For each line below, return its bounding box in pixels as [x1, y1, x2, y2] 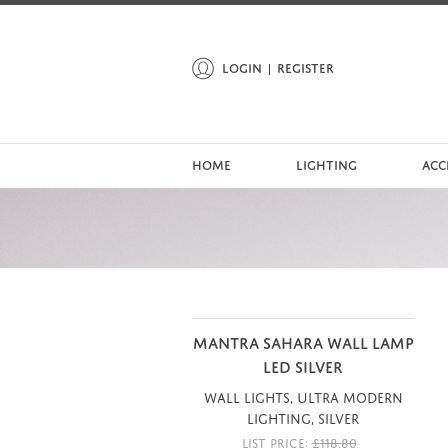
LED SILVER [263, 352, 343, 377]
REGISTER [277, 57, 334, 76]
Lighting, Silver [247, 405, 359, 427]
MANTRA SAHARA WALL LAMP [192, 328, 414, 353]
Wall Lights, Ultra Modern [203, 384, 403, 406]
